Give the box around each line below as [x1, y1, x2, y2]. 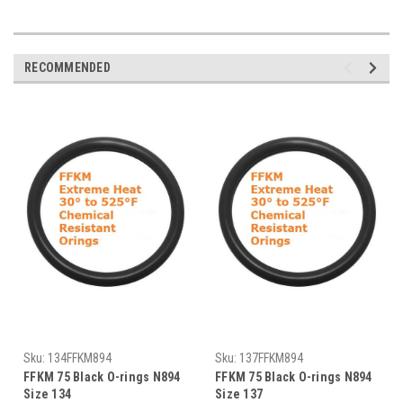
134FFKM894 [48, 351, 112, 366]
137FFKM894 [239, 351, 303, 366]
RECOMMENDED [24, 60, 111, 76]
